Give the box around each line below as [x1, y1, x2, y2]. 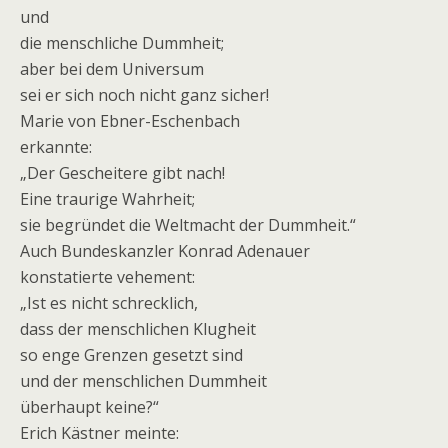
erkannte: [20, 136, 92, 158]
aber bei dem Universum [20, 58, 204, 80]
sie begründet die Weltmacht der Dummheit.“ [20, 214, 356, 236]
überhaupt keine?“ [20, 396, 159, 418]
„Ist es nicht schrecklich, [20, 292, 198, 314]
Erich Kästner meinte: [20, 422, 179, 444]
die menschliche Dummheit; [20, 32, 224, 54]
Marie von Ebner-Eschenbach [20, 110, 240, 132]
